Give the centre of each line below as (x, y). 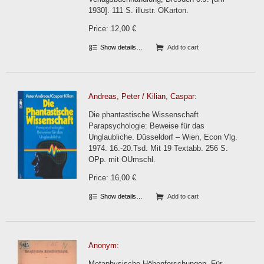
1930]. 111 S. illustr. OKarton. (138, 10)
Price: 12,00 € (112, 29)
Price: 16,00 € (112, 178)
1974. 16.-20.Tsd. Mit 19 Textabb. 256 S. (158, 148)
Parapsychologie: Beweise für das (146, 126)
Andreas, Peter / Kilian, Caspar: (143, 96)
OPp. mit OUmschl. (122, 159)
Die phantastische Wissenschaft (143, 115)
